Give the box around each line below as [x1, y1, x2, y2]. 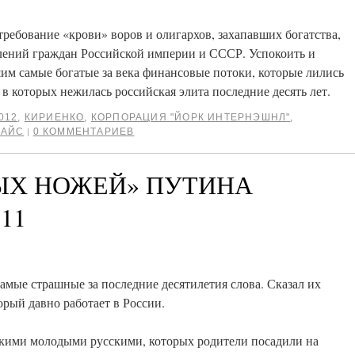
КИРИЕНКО [24, 112, 85, 123]
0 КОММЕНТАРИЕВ [32, 126, 135, 137]
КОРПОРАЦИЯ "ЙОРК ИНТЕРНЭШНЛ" [90, 112, 291, 123]
